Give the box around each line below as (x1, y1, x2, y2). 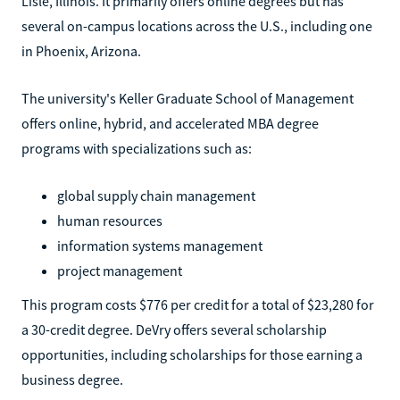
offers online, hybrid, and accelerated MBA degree (21, 113, 319, 132)
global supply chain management (57, 186, 255, 204)
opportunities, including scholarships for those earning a (21, 345, 362, 363)
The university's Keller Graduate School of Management (21, 88, 354, 107)
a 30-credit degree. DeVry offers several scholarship (21, 320, 327, 338)
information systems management (57, 236, 262, 254)
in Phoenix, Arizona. (21, 41, 141, 60)
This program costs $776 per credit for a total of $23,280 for (21, 295, 374, 313)
